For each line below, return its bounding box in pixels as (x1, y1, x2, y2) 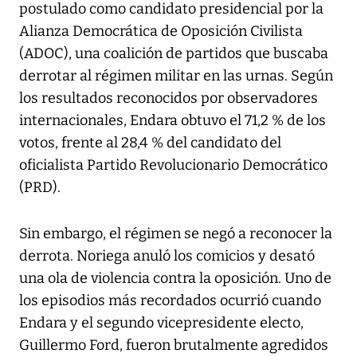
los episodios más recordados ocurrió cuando (19, 292, 321, 310)
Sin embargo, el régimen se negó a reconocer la (19, 225, 332, 243)
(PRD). (19, 178, 61, 197)
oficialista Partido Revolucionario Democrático (19, 156, 328, 175)
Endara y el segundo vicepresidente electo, (19, 314, 304, 332)
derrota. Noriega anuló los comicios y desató (19, 247, 315, 265)
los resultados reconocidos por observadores (19, 89, 318, 108)
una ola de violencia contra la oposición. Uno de (19, 269, 331, 288)
